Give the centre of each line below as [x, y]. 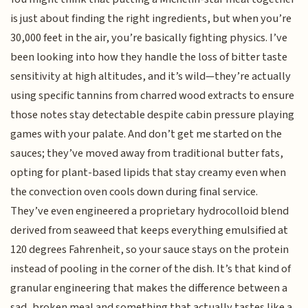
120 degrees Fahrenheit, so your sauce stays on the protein [150, 250]
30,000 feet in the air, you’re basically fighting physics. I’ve [149, 38]
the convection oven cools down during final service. [134, 192]
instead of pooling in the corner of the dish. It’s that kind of [151, 269]
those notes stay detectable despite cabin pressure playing [153, 115]
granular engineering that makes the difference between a [149, 288]
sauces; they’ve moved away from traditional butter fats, [147, 154]
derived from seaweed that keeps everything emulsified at [150, 231]
